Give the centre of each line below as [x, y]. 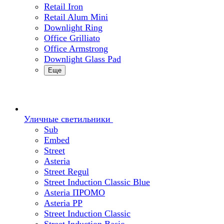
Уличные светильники [67, 119]
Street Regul [66, 171]
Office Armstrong [76, 48]
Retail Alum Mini [76, 17]
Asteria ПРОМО [74, 192]
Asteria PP [63, 203]
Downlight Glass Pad [82, 59]
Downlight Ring [73, 27]
